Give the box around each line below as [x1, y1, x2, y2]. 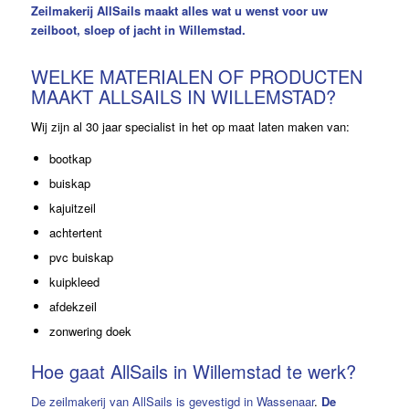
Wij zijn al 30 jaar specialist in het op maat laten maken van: [30, 118, 350, 136]
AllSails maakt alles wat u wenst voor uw [92, 2, 328, 20]
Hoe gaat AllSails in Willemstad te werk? [30, 358, 356, 385]
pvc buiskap [48, 248, 113, 267]
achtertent [48, 224, 102, 242]
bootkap [48, 150, 91, 168]
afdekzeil [48, 298, 97, 316]
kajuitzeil [48, 199, 96, 217]
